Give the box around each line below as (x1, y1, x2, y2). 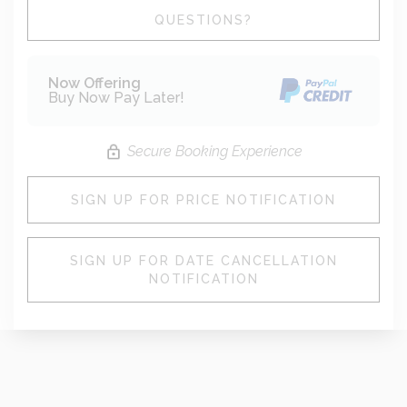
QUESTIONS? (154, 13, 253, 27)
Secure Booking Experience (127, 143, 303, 160)
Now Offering (48, 74, 141, 92)
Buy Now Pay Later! (48, 88, 184, 106)
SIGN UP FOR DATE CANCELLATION (69, 253, 338, 268)
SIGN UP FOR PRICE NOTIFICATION (71, 193, 336, 207)
